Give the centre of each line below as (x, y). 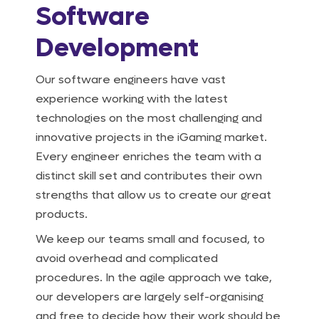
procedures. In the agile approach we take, (154, 278)
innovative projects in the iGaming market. (151, 137)
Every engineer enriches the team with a (148, 157)
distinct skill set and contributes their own (149, 176)
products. (62, 214)
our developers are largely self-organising (150, 297)
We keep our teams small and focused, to (150, 239)
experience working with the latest (132, 99)
